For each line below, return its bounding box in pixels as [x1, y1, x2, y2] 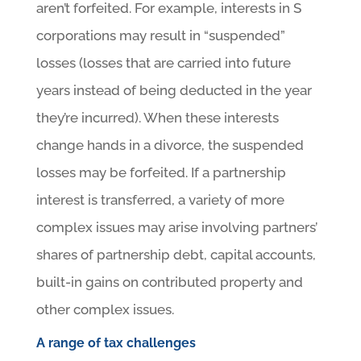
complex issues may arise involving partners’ [35, 218, 317, 235]
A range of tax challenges [35, 334, 196, 351]
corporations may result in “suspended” [35, 27, 285, 44]
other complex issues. [35, 301, 174, 317]
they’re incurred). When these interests [35, 109, 279, 126]
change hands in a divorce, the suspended [35, 136, 304, 153]
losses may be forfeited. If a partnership [35, 164, 286, 180]
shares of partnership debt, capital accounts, [35, 246, 316, 263]
